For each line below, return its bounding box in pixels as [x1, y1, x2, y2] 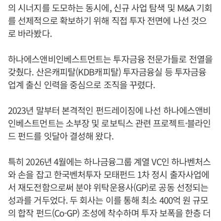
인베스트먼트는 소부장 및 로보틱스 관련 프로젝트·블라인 [8, 116, 211, 130]
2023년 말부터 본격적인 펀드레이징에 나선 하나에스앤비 [8, 104, 211, 117]
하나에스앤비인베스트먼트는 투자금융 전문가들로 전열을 [8, 52, 213, 66]
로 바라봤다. [8, 27, 52, 40]
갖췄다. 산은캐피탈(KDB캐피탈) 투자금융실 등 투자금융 [8, 65, 207, 78]
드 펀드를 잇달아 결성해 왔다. [8, 129, 113, 143]
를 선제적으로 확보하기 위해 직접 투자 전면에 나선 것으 [8, 14, 207, 27]
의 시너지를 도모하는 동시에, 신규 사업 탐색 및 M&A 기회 [8, 1, 213, 14]
